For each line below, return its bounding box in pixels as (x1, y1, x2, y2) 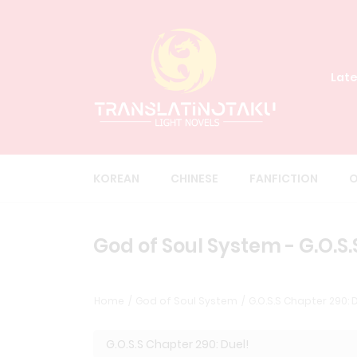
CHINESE (171, 171, 218, 187)
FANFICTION (249, 171, 318, 187)
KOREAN (93, 171, 139, 187)
